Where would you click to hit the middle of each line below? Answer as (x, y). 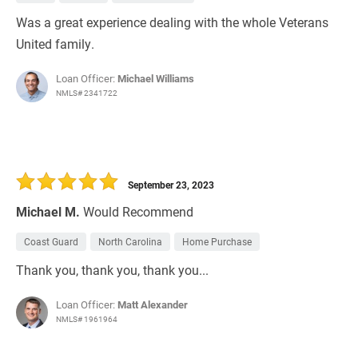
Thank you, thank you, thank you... (112, 270)
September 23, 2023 (171, 185)
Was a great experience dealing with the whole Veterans (172, 22)
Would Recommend (138, 212)
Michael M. (48, 212)
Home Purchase (217, 242)
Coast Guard (51, 242)
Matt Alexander (153, 305)
